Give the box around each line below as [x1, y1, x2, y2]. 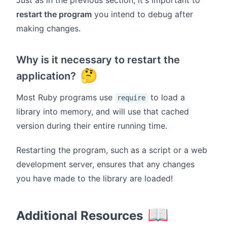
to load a [147, 92, 185, 103]
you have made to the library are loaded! [16, 173, 173, 184]
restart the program [16, 9, 92, 20]
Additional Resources [16, 208, 146, 223]
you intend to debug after [92, 9, 193, 20]
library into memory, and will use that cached [16, 106, 189, 117]
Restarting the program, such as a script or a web [16, 145, 207, 156]
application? [16, 70, 79, 83]
